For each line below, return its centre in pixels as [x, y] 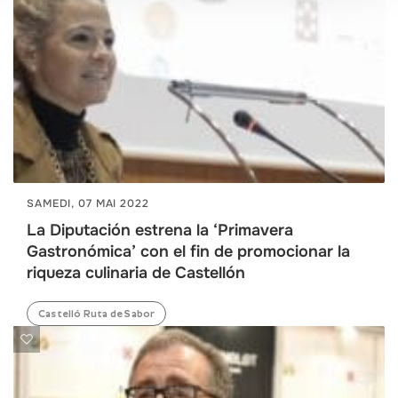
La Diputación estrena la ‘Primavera [160, 230]
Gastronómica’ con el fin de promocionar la [188, 251]
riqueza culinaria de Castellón [136, 272]
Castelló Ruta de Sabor [97, 313]
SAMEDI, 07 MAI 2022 [88, 203]
